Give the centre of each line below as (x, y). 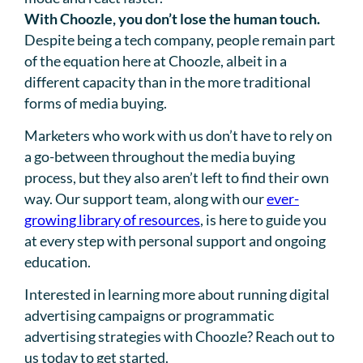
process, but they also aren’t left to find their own (177, 178)
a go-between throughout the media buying (160, 157)
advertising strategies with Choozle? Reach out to (179, 337)
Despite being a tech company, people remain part (180, 39)
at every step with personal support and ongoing (175, 241)
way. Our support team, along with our (145, 199)
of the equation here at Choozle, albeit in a (156, 60)
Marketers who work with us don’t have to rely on (178, 136)
